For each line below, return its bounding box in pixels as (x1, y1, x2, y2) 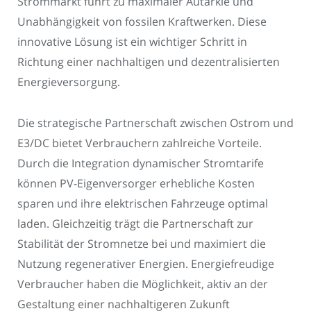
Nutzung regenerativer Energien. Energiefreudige (17, 255, 274, 271)
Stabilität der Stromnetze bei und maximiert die (17, 235, 266, 251)
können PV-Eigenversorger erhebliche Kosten (17, 175, 255, 191)
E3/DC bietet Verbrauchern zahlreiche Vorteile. (17, 135, 262, 151)
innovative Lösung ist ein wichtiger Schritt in (17, 33, 247, 49)
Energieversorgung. (17, 74, 120, 90)
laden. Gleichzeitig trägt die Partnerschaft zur (17, 215, 253, 231)
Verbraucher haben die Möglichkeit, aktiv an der (17, 276, 268, 292)
